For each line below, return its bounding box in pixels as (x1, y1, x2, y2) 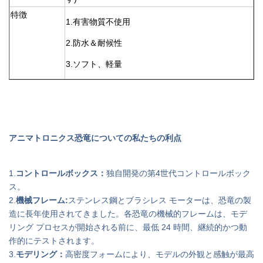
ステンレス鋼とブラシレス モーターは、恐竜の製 (68, 195, 251, 205)
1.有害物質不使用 (66, 17, 130, 26)
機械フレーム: (16, 195, 68, 205)
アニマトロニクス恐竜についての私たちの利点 (9, 133, 181, 143)
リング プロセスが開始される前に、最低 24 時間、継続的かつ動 (9, 222, 247, 232)
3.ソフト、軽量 (66, 59, 122, 69)
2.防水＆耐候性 (66, 38, 122, 48)
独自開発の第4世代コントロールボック (106, 168, 251, 178)
